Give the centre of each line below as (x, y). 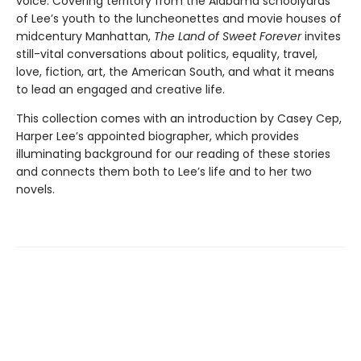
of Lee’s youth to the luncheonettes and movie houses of (179, 18)
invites (323, 36)
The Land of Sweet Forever (229, 36)
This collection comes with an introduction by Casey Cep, (179, 118)
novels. (35, 189)
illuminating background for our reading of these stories (173, 154)
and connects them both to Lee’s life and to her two (164, 171)
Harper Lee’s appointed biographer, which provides (158, 136)
